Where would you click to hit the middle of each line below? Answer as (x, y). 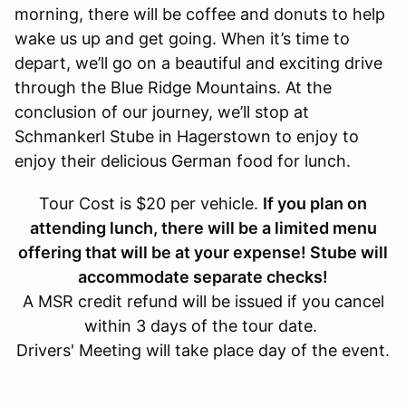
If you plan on (315, 203)
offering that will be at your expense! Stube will (203, 252)
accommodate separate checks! (203, 276)
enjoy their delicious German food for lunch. (183, 160)
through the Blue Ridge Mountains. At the (173, 87)
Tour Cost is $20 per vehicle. (151, 203)
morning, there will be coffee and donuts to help (200, 14)
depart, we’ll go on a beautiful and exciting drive (198, 63)
